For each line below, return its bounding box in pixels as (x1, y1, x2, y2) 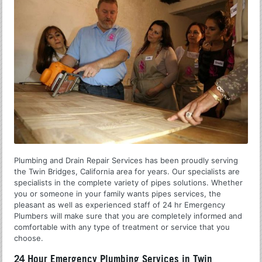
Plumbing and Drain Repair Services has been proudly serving (14, 156, 239, 166)
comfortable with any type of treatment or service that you (14, 222, 230, 232)
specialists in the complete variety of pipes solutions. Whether (14, 178, 243, 188)
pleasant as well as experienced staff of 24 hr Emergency (14, 200, 226, 210)
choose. (14, 233, 44, 243)
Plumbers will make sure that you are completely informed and (14, 211, 243, 221)
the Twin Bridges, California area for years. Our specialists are (14, 167, 240, 177)
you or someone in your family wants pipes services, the (14, 189, 222, 199)
